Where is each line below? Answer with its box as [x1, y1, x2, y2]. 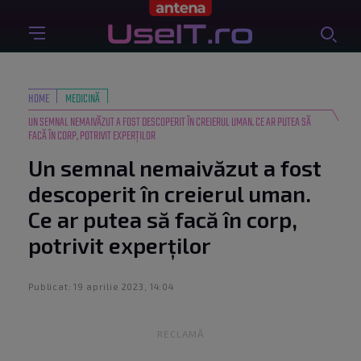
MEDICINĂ [65, 89, 100, 109]
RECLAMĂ [157, 328, 204, 339]
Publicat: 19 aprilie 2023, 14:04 [28, 280, 174, 292]
